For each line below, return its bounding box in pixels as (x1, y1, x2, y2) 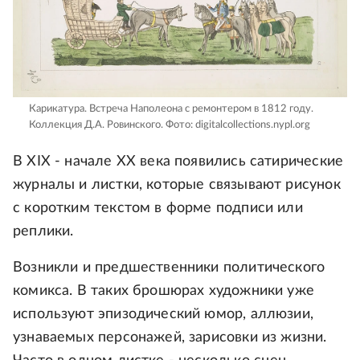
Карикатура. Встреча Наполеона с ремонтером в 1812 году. (29, 104, 313, 115)
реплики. (13, 224, 74, 239)
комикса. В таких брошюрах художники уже (13, 284, 315, 299)
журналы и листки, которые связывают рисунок (13, 178, 341, 193)
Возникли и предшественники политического (13, 260, 325, 276)
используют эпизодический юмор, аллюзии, (13, 307, 314, 322)
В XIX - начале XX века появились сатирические (13, 154, 344, 170)
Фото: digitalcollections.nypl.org (163, 120, 310, 131)
